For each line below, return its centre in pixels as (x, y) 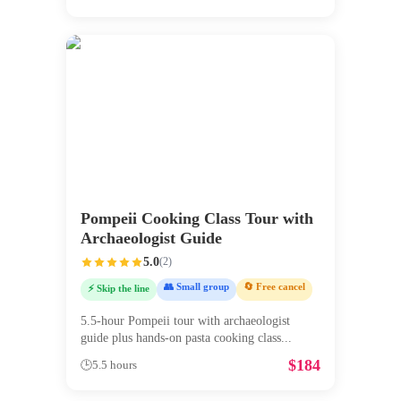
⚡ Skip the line (119, 288)
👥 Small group (196, 286)
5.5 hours (115, 366)
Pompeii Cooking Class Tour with (197, 218)
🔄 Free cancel (274, 286)
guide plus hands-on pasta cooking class (181, 338)
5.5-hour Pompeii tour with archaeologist (185, 321)
